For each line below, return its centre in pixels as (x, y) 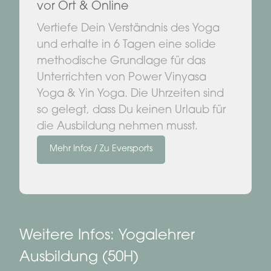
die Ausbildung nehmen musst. (117, 127)
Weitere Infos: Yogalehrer (107, 236)
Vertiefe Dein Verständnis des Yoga (128, 29)
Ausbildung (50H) (79, 258)
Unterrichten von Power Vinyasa (122, 78)
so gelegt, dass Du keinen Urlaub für (131, 110)
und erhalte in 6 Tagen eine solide (126, 45)
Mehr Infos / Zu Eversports (101, 149)
